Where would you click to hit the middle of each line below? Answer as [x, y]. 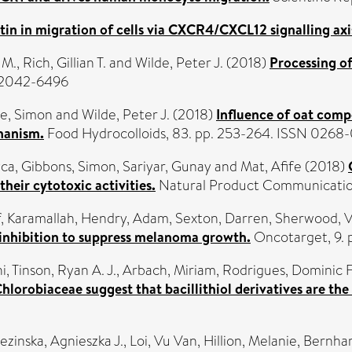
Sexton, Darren [222, 218]
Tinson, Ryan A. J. [64, 270]
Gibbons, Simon [69, 167]
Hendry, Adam [125, 218]
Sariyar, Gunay [167, 167]
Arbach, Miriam [169, 270]
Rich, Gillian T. [64, 63]
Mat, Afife [271, 167]
